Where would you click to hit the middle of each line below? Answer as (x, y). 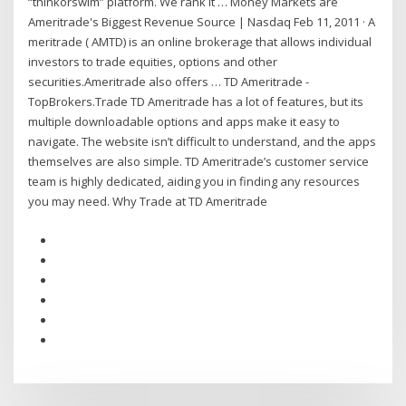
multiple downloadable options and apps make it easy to (184, 122)
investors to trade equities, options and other (153, 62)
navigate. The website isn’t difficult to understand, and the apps (203, 142)
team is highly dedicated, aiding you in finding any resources (194, 182)
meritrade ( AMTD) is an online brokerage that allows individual (200, 42)
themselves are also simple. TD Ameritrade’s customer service (199, 162)
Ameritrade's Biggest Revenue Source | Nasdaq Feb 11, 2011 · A (202, 22)
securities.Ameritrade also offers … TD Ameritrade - (169, 82)
